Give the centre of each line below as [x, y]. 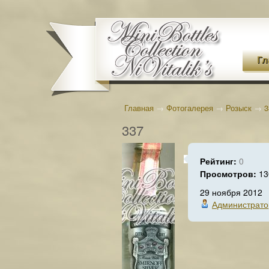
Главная [139, 108]
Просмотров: [229, 174]
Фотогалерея [190, 108]
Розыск [239, 108]
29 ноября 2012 [231, 192]
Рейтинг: [219, 161]
